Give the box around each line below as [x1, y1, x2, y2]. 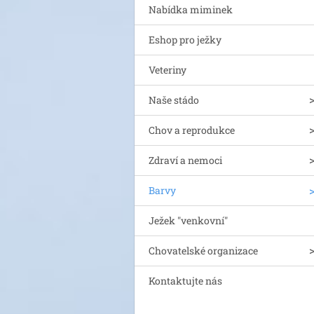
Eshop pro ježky [149, 33, 221, 46]
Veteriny [149, 63, 186, 76]
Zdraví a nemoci [149, 153, 222, 167]
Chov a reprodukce [149, 123, 235, 137]
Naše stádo [149, 93, 199, 107]
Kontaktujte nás [149, 274, 222, 287]
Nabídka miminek [149, 3, 233, 16]
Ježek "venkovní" [149, 214, 228, 227]
